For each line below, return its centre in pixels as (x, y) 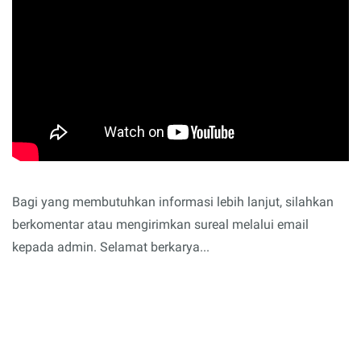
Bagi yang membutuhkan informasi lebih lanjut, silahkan (173, 202)
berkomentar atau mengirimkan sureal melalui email (160, 225)
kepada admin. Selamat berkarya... (111, 247)
